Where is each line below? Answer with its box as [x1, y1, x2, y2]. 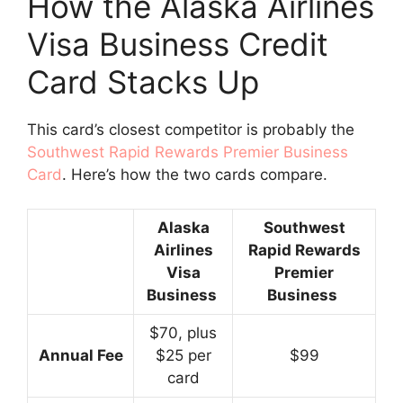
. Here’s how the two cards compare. [62, 165, 327, 184]
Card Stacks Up [27, 62, 259, 101]
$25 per [155, 346, 211, 364]
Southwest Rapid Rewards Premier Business [27, 142, 348, 161]
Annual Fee [38, 346, 123, 364]
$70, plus [149, 324, 217, 342]
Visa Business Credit [27, 24, 328, 63]
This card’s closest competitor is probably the [27, 120, 354, 139]
